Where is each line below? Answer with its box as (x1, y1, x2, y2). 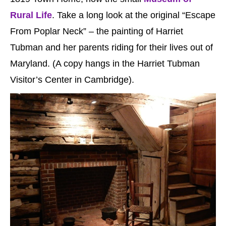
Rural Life (10, 10, 52, 20)
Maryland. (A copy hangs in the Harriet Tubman (10, 58, 200, 69)
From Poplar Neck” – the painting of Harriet (10, 26, 183, 36)
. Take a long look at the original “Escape (52, 10, 215, 20)
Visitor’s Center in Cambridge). (10, 74, 134, 85)
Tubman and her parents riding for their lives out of (10, 42, 213, 52)
